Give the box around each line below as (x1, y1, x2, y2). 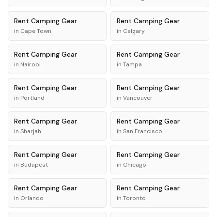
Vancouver (123, 94, 153, 102)
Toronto (123, 194, 146, 202)
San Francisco (123, 127, 162, 135)
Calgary (123, 27, 145, 35)
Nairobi (20, 61, 41, 68)
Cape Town (20, 27, 51, 35)
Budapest (20, 161, 48, 169)
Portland (20, 94, 45, 102)
